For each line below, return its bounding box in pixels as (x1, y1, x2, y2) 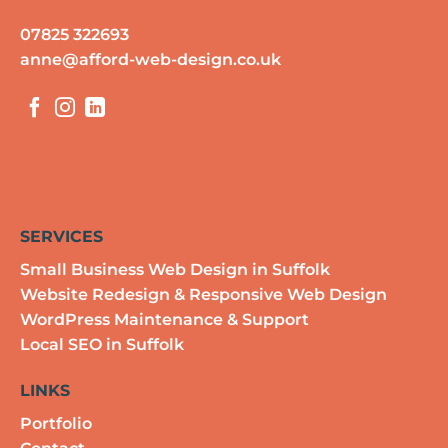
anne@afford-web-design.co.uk (19, 49, 281, 69)
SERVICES (19, 227, 108, 247)
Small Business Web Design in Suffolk (19, 260, 330, 280)
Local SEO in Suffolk (19, 335, 184, 355)
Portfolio (19, 413, 92, 433)
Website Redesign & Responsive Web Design (19, 285, 387, 305)
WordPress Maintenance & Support (19, 310, 309, 330)
